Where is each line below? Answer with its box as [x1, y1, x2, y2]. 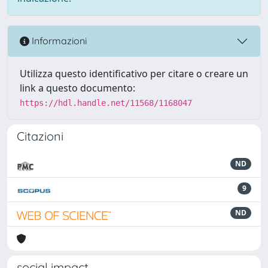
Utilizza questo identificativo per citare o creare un [20, 66, 248, 80]
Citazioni [17, 128, 63, 144]
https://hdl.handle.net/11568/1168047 [20, 98, 192, 108]
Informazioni [29, 35, 87, 47]
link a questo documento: [20, 81, 135, 95]
